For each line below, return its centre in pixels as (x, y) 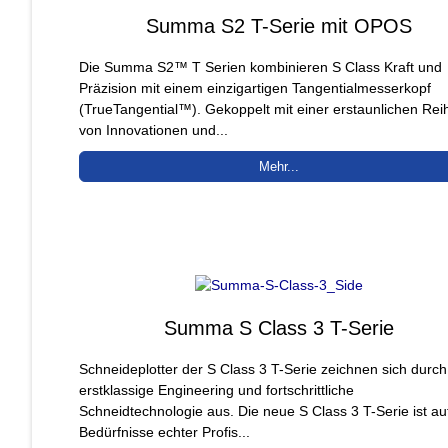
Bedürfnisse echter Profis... (164, 431)
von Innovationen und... (153, 129)
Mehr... (279, 166)
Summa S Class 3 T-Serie (279, 327)
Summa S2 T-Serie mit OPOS (279, 25)
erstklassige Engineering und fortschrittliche (216, 389)
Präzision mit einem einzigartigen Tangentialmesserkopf (255, 87)
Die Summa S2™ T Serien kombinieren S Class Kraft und (260, 66)
